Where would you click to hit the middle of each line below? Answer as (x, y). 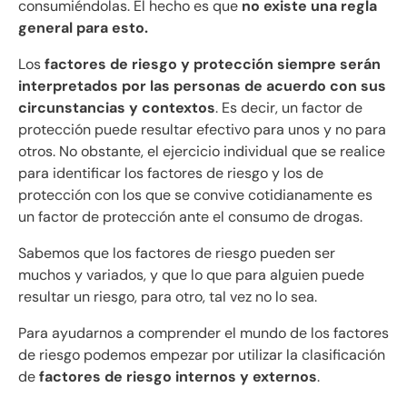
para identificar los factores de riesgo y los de (171, 174)
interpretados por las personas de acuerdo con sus (202, 86)
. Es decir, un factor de (289, 108)
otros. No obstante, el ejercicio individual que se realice (202, 152)
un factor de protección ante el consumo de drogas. (190, 217)
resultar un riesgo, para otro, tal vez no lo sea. (168, 297)
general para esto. (83, 28)
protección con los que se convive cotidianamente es (195, 195)
